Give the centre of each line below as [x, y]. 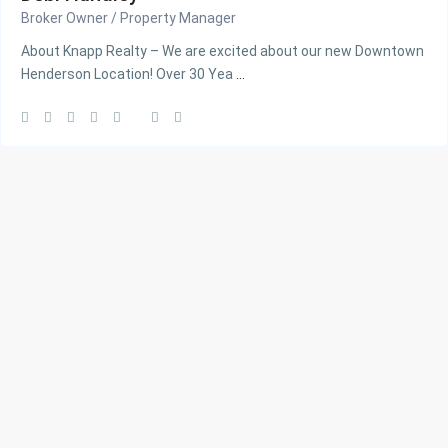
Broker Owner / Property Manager [129, 18]
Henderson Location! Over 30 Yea [129, 74]
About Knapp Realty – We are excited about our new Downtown [223, 51]
